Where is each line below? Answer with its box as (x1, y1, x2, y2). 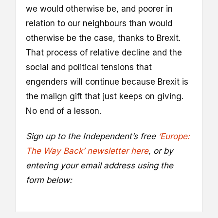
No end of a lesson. (26, 106, 101, 116)
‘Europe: (158, 131, 190, 141)
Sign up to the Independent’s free (26, 131, 158, 141)
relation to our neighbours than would (26, 18, 172, 28)
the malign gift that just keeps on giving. (26, 91, 183, 101)
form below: (26, 175, 72, 185)
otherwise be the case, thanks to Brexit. (26, 33, 181, 43)
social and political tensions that (26, 62, 152, 72)
